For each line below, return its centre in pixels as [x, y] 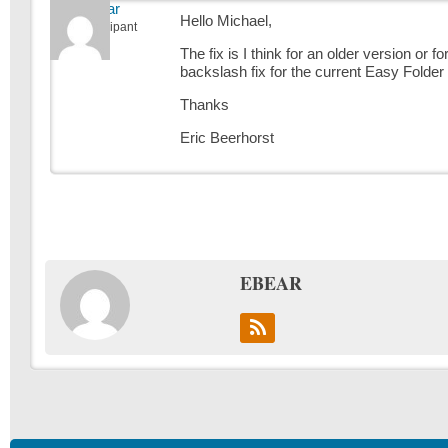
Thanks [204, 104]
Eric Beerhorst [227, 137]
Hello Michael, [226, 20]
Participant [107, 27]
